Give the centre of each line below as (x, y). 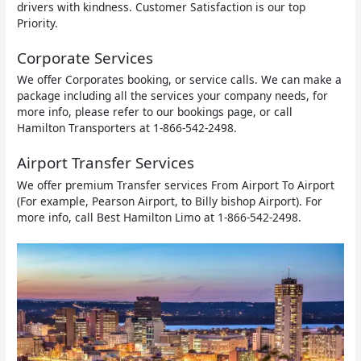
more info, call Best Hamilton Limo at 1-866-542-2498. (160, 218)
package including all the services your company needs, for (173, 96)
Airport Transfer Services (106, 163)
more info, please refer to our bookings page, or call (155, 112)
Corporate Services (85, 58)
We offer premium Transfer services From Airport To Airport (176, 185)
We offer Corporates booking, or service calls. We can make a (180, 80)
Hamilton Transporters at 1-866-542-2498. (127, 128)
